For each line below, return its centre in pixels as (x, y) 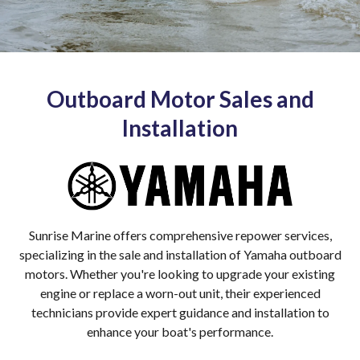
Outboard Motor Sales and (180, 98)
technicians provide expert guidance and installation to (180, 312)
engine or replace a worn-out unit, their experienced (180, 292)
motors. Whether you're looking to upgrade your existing (180, 273)
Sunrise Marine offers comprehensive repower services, (180, 235)
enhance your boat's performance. (180, 331)
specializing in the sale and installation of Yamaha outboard (180, 254)
